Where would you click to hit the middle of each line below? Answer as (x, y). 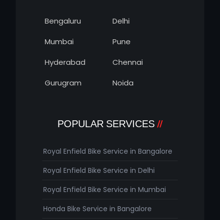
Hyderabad (65, 62)
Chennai (128, 62)
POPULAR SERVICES (106, 124)
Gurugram (63, 83)
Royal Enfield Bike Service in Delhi (99, 171)
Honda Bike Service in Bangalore (97, 209)
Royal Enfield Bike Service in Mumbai (105, 190)
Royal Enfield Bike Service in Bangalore (108, 151)
